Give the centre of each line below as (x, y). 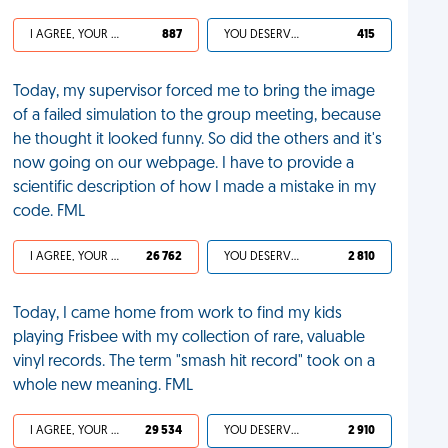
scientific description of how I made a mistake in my (195, 188)
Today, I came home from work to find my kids (178, 314)
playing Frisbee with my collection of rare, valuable (189, 338)
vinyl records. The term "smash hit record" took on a (194, 362)
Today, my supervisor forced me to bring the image (194, 92)
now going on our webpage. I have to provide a (184, 164)
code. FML (49, 212)
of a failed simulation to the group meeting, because (197, 116)
